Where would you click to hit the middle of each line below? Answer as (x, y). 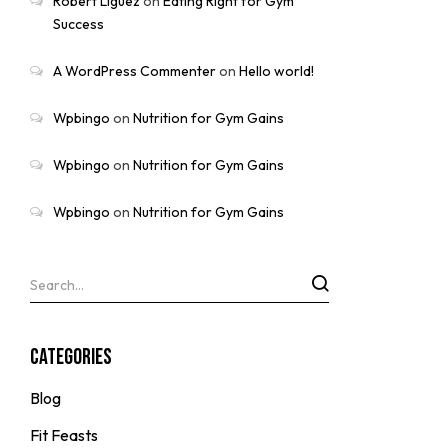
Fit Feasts (64, 434)
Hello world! (276, 70)
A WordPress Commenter (134, 70)
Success (78, 23)
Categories (71, 357)
